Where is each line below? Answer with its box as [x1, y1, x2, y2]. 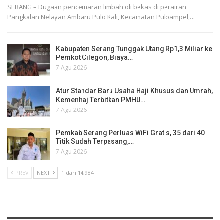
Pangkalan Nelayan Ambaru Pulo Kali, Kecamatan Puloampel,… [7, 12, 195, 21]
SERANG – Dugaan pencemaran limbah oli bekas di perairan [7, 2, 186, 11]
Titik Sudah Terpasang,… [56, 137, 134, 146]
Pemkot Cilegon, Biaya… [56, 53, 133, 61]
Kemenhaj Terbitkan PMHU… [56, 95, 145, 104]
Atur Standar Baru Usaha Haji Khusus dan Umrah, [56, 86, 213, 95]
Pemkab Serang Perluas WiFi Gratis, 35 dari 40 [56, 129, 205, 137]
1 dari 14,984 [61, 168, 94, 176]
